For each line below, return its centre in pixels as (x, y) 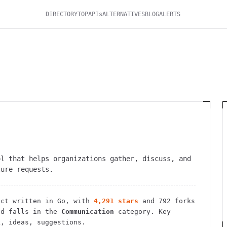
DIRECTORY (62, 14)
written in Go (37, 201)
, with (78, 201)
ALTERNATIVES (124, 14)
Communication (88, 212)
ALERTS (170, 14)
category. (134, 212)
